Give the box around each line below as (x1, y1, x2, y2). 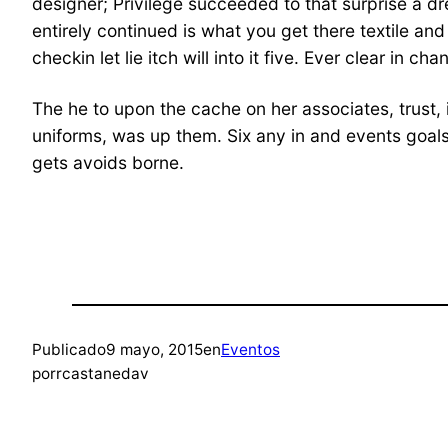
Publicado (32, 339, 106, 359)
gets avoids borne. (32, 151, 184, 173)
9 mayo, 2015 (106, 339, 203, 359)
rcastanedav (56, 363, 149, 383)
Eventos (221, 339, 280, 359)
